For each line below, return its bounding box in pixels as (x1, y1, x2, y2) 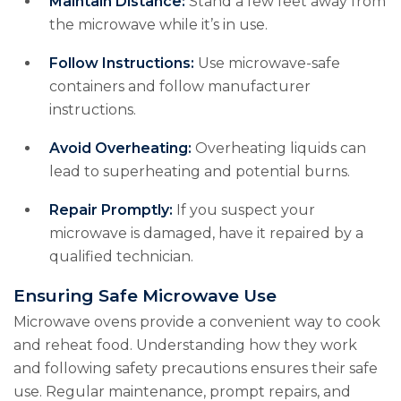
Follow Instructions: (49, 55, 194, 73)
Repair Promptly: (49, 201, 173, 219)
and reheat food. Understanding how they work (13, 337, 357, 354)
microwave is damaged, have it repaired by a (49, 225, 363, 243)
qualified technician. (49, 248, 193, 266)
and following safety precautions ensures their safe (13, 360, 378, 378)
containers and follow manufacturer (49, 78, 311, 96)
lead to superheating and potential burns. (49, 163, 350, 181)
